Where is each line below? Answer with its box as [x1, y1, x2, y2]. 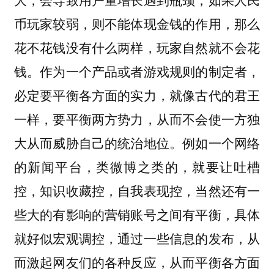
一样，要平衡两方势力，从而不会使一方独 [13, 109, 261, 128]
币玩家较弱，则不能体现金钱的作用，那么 [13, 13, 261, 32]
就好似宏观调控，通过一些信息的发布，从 [13, 228, 261, 247]
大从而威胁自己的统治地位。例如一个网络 [13, 133, 261, 152]
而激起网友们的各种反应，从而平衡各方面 [13, 252, 261, 271]
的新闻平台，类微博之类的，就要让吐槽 [13, 157, 261, 176]
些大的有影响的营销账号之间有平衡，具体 [13, 204, 261, 223]
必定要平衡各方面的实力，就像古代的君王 [13, 85, 261, 104]
